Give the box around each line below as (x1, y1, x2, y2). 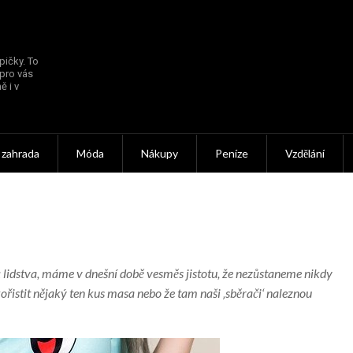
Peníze (215, 146, 248, 160)
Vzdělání (285, 146, 325, 160)
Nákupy (141, 146, 178, 160)
